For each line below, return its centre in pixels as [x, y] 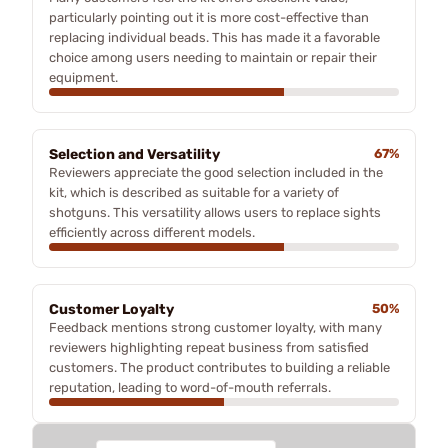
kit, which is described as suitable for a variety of [194, 192]
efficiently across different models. [152, 232]
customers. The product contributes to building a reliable [219, 367]
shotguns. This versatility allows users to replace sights [215, 212]
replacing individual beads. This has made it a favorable [214, 37]
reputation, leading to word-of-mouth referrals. [190, 387]
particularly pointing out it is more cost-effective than [209, 17]
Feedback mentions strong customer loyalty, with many [215, 327]
